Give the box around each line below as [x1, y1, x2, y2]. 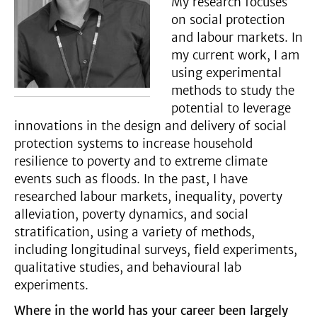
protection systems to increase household [14, 136, 253, 151]
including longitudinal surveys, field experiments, [14, 242, 297, 258]
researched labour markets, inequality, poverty [14, 189, 282, 204]
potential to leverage [171, 100, 291, 116]
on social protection [171, 12, 285, 28]
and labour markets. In [171, 30, 303, 45]
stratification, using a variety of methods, [14, 224, 255, 240]
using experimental [171, 65, 282, 81]
